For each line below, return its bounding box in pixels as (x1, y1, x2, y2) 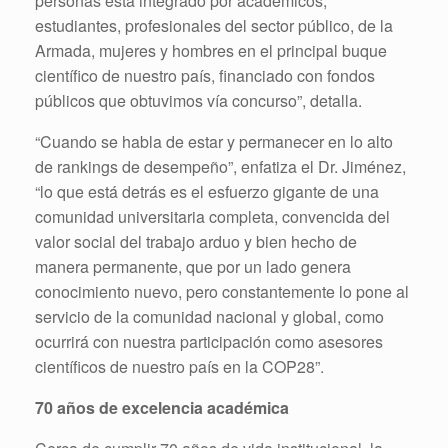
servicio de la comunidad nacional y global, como (35, 304, 384, 328)
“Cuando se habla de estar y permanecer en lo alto (35, 129, 393, 153)
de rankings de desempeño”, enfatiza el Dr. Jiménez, (35, 154, 406, 178)
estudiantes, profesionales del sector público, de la (35, 13, 393, 37)
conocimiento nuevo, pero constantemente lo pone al (35, 279, 409, 303)
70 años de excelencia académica (35, 395, 289, 419)
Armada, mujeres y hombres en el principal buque (35, 38, 387, 62)
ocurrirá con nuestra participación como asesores (35, 329, 383, 353)
